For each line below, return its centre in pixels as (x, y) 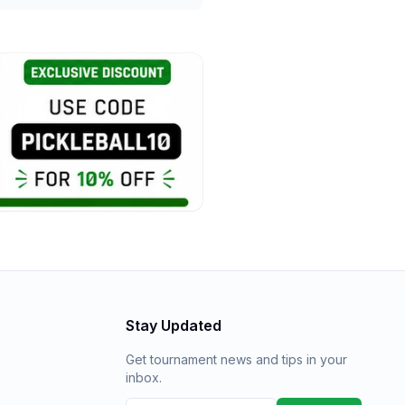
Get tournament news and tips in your (236, 359)
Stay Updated (173, 325)
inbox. (143, 377)
